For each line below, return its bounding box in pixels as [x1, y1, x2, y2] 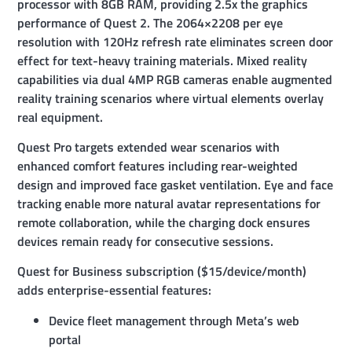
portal [49, 329, 82, 349]
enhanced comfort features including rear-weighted [17, 156, 299, 176]
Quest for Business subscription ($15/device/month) [17, 262, 307, 281]
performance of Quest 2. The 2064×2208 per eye [17, 13, 284, 32]
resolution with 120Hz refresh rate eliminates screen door [17, 31, 334, 51]
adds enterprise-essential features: [17, 280, 212, 300]
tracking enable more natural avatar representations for [17, 194, 321, 214]
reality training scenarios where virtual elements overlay [17, 88, 324, 108]
